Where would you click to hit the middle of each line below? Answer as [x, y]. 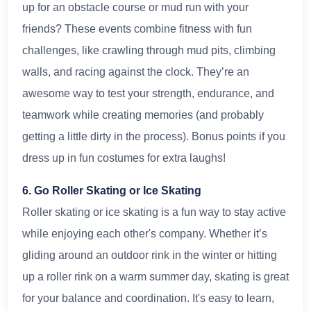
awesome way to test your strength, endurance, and [148, 93]
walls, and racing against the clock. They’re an [136, 72]
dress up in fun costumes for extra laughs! [124, 158]
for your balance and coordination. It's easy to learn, [148, 298]
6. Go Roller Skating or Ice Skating [112, 190]
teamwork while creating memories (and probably [143, 115]
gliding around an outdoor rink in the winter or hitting [150, 255]
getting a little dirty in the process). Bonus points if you [154, 136]
